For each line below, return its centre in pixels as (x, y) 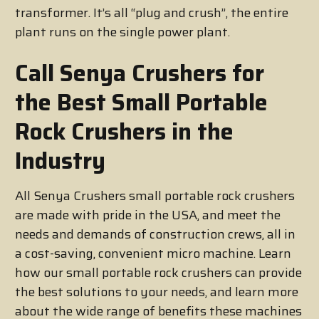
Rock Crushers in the (124, 132)
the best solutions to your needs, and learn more (157, 292)
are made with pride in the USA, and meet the (148, 215)
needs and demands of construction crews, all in (155, 235)
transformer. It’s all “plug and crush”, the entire (152, 13)
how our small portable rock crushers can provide (158, 273)
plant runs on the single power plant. (122, 32)
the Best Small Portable (141, 103)
